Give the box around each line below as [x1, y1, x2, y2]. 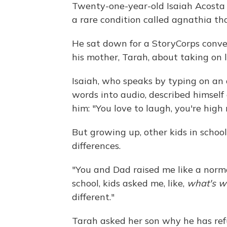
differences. [72, 140, 121, 152]
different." [72, 191, 115, 203]
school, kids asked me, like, [72, 177, 187, 190]
